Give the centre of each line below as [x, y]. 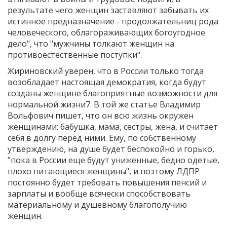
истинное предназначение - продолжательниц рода [113, 21]
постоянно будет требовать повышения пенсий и [107, 182]
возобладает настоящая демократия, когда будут [107, 82]
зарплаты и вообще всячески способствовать [99, 193]
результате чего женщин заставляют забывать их [108, 10]
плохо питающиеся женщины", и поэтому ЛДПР [104, 171]
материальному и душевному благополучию [97, 204]
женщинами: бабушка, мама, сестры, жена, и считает [113, 126]
